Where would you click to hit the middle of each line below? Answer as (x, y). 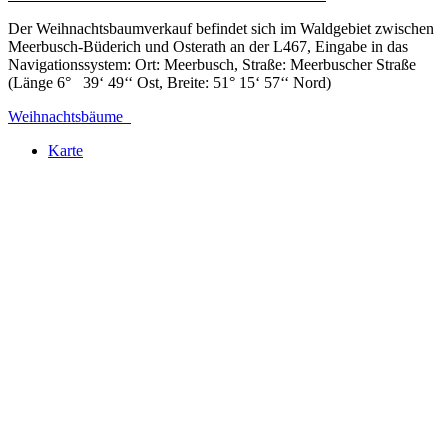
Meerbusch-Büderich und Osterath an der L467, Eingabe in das (208, 46)
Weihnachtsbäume (69, 116)
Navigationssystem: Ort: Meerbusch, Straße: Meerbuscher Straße (212, 64)
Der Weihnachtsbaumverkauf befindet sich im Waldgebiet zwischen (221, 28)
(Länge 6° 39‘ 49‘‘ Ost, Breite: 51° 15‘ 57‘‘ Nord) (169, 82)
